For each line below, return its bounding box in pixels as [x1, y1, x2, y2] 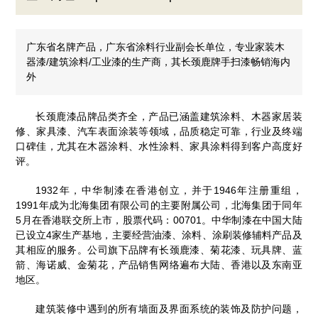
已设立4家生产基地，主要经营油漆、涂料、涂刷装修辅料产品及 [16, 229, 302, 241]
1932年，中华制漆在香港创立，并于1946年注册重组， [35, 184, 302, 196]
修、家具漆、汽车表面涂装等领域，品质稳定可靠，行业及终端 [16, 125, 302, 137]
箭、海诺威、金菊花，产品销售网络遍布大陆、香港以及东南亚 [16, 258, 302, 270]
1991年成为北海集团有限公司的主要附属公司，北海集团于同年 [16, 199, 302, 211]
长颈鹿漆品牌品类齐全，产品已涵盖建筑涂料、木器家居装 [35, 110, 302, 122]
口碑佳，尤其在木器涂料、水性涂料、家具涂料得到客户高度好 [16, 140, 302, 152]
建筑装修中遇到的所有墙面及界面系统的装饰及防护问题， [35, 302, 302, 314]
